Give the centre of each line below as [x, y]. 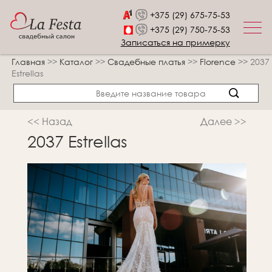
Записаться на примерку [175, 42]
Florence [219, 62]
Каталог [77, 62]
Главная [28, 62]
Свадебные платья [148, 62]
